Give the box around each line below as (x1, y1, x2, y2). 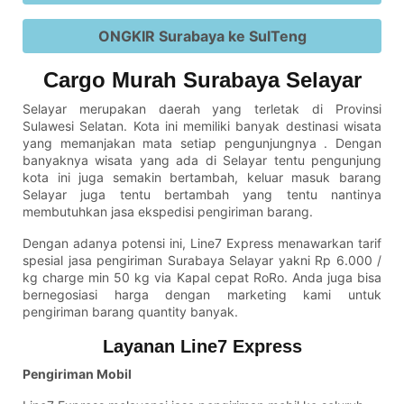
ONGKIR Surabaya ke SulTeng (97, 27, 307, 46)
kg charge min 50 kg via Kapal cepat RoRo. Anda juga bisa (23, 270, 381, 286)
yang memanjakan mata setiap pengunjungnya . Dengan (23, 135, 381, 151)
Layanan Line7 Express (102, 336, 302, 357)
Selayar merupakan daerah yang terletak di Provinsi (23, 101, 381, 117)
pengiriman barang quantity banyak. (23, 304, 238, 320)
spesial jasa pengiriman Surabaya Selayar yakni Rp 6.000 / (23, 252, 381, 269)
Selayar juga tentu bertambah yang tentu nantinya (23, 187, 381, 203)
